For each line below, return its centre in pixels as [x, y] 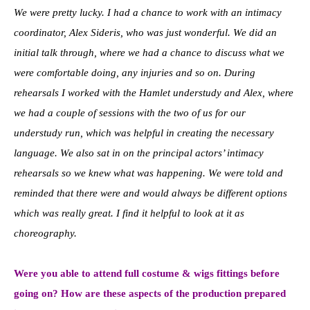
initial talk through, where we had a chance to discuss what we [149, 52]
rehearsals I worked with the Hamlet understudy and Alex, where [154, 92]
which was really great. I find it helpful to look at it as [129, 213]
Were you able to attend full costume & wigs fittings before [147, 273]
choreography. [45, 233]
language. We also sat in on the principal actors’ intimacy [139, 153]
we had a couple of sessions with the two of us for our [130, 112]
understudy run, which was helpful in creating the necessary [144, 133]
